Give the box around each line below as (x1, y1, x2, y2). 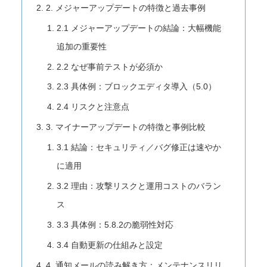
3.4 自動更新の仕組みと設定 (56, 240, 163, 250)
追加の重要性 (56, 41, 107, 51)
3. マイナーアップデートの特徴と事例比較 (46, 122, 206, 132)
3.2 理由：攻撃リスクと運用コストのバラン (56, 181, 221, 191)
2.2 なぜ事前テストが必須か (56, 61, 163, 72)
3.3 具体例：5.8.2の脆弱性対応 (56, 219, 173, 229)
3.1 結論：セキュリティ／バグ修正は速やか (56, 142, 221, 153)
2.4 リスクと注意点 (56, 102, 129, 112)
